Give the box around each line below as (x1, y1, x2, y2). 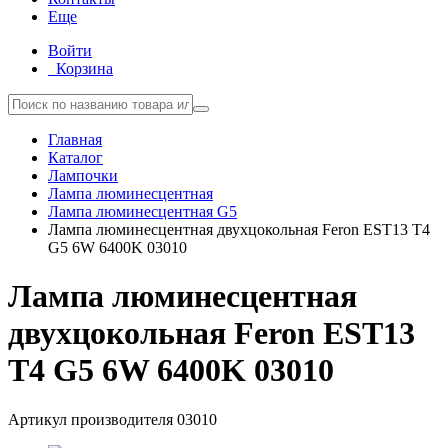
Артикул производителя (8, 410, 177, 428)
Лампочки (48, 167, 118, 184)
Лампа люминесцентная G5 (48, 203, 237, 220)
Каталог (48, 149, 103, 166)
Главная (48, 131, 102, 148)
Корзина (56, 60, 113, 77)
